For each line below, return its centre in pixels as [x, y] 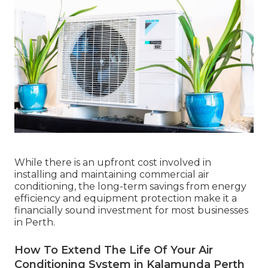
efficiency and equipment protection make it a [126, 198]
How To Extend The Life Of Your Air [114, 250]
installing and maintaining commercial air [112, 174]
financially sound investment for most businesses [131, 210]
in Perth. [35, 222]
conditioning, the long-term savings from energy [130, 186]
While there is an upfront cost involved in [113, 162]
